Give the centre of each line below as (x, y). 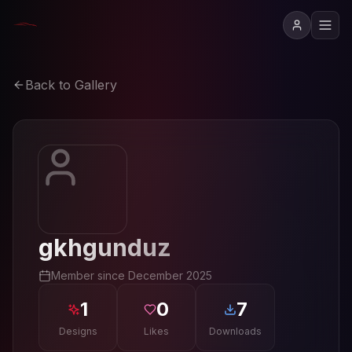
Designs (78, 331)
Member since (90, 275)
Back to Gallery (71, 85)
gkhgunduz (105, 247)
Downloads (235, 331)
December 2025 (170, 275)
